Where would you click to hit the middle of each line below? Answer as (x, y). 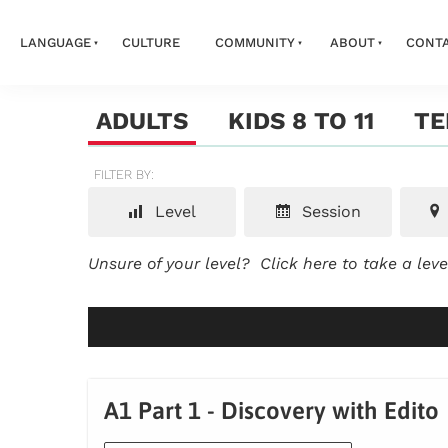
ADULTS (142, 121)
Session (329, 212)
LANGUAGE (55, 42)
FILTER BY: (124, 175)
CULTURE (150, 42)
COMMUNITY (254, 42)
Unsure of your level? (174, 264)
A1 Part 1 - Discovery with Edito (271, 411)
